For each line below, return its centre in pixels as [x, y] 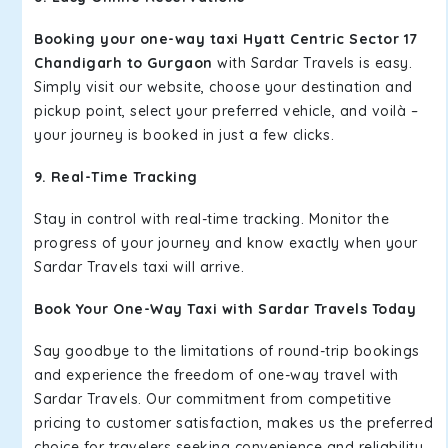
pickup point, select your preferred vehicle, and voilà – [226, 111]
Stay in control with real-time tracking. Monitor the [211, 219]
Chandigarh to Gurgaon [125, 63]
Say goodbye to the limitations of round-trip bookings [227, 351]
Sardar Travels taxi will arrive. [141, 267]
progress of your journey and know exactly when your [226, 243]
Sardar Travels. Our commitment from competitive [213, 399]
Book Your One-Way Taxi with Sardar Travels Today [225, 309]
